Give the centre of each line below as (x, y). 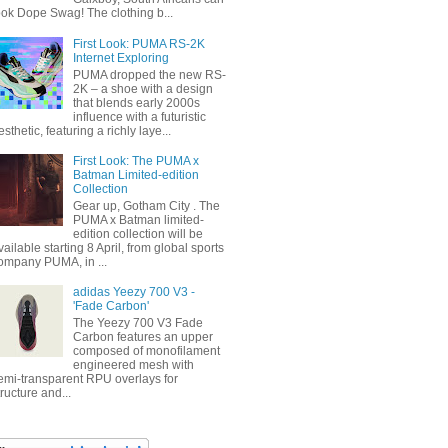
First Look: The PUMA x (135, 161)
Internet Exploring (120, 58)
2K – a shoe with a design (142, 88)
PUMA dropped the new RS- (149, 74)
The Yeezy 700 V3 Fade (137, 322)
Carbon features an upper (142, 336)
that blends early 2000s (136, 102)
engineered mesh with (133, 364)
